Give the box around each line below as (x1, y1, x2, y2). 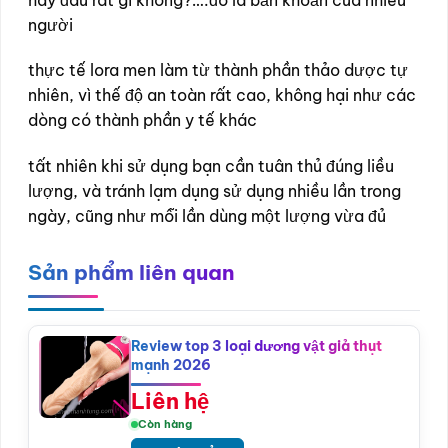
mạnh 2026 (131, 356, 211, 375)
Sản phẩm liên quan (28, 259, 235, 287)
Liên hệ (131, 387, 209, 416)
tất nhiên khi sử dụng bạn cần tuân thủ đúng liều (28, 156, 394, 177)
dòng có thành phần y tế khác (28, 110, 257, 131)
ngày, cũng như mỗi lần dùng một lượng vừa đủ (28, 206, 386, 227)
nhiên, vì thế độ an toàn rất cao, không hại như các (28, 85, 416, 106)
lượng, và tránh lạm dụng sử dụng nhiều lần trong (28, 181, 401, 202)
